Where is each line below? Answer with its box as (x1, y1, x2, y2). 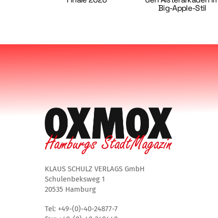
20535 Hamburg (45, 184, 96, 194)
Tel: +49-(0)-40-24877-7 (45, 204, 118, 214)
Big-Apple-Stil (158, 3, 206, 14)
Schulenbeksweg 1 (45, 174, 105, 183)
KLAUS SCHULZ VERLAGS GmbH (45, 164, 145, 173)
